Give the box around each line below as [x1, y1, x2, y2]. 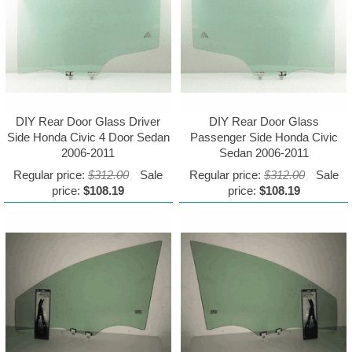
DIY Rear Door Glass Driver [16, 115, 161, 129]
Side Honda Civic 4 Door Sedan [6, 130, 170, 145]
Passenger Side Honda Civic [189, 130, 338, 145]
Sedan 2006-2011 [218, 146, 309, 160]
